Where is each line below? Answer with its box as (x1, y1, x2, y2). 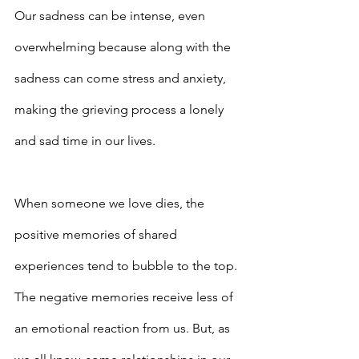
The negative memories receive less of (14, 289, 236, 305)
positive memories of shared (14, 227, 180, 243)
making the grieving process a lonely (14, 102, 227, 118)
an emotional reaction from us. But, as (14, 321, 233, 337)
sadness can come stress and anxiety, (14, 71, 229, 87)
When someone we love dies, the (14, 196, 208, 212)
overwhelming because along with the (14, 39, 234, 55)
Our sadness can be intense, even (14, 8, 208, 24)
